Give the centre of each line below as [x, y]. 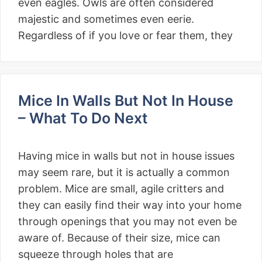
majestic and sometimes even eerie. [106, 19]
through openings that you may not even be [127, 221]
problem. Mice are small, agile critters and [121, 189]
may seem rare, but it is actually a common [124, 172]
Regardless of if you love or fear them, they [125, 35]
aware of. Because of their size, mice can [119, 238]
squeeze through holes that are [96, 254]
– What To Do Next [87, 118]
